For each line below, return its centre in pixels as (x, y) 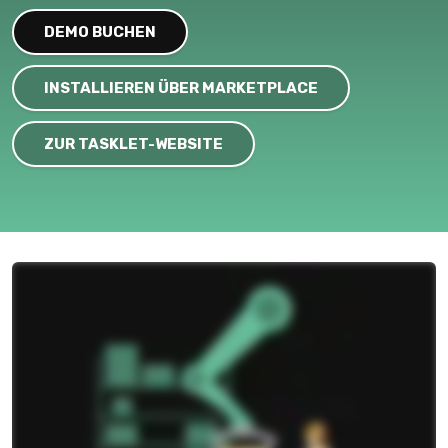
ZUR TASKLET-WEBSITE (133, 144)
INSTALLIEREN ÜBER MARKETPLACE (181, 88)
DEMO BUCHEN (100, 32)
